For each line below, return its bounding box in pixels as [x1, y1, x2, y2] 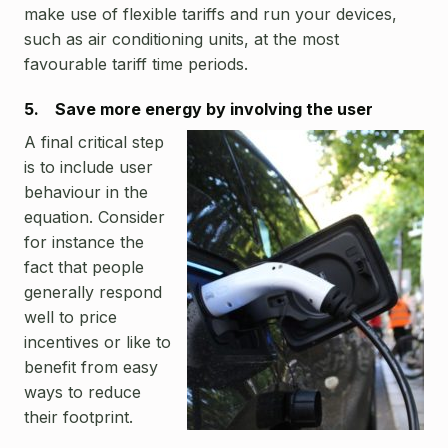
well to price [24, 306, 117, 327]
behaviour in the [24, 181, 148, 202]
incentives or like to [24, 331, 171, 352]
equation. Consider [24, 206, 165, 227]
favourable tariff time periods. [24, 53, 248, 74]
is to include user [24, 156, 153, 177]
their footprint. [24, 406, 133, 427]
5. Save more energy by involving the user [24, 98, 373, 119]
